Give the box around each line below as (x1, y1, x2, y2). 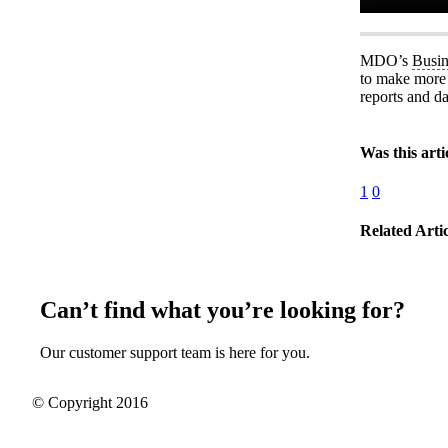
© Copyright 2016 (32, 394, 148, 412)
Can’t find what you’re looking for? (40, 297, 405, 324)
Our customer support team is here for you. (40, 344, 310, 362)
